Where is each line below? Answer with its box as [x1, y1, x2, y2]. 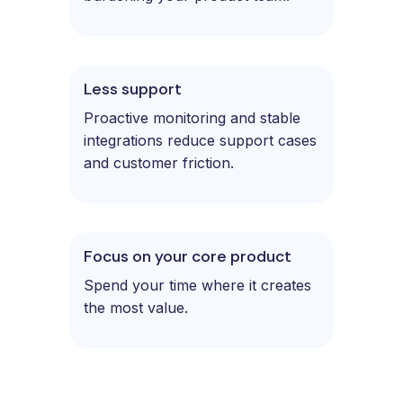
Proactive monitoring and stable [84, 108, 300, 127]
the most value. [84, 298, 188, 317]
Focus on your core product [84, 245, 291, 267]
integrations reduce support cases [84, 130, 317, 149]
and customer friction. [84, 153, 234, 172]
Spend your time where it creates [84, 275, 311, 294]
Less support [84, 77, 182, 100]
